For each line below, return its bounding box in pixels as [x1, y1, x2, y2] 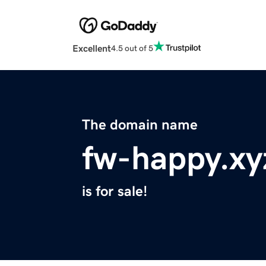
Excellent [72, 43, 111, 53]
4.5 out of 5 [111, 43, 153, 52]
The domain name [82, 118, 198, 132]
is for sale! [82, 184, 147, 199]
